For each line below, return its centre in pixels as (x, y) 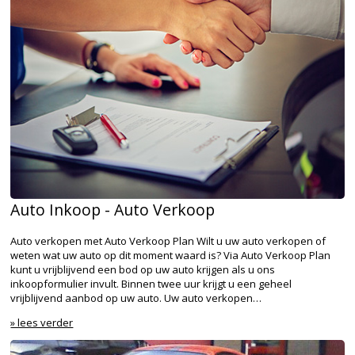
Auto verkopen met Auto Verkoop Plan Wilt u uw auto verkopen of (168, 240)
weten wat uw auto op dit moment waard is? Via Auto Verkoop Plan (171, 255)
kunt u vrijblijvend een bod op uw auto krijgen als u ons (143, 269)
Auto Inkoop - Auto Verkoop (113, 210)
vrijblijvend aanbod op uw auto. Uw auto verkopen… (136, 298)
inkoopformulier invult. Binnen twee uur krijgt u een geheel (151, 283)
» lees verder (42, 322)
